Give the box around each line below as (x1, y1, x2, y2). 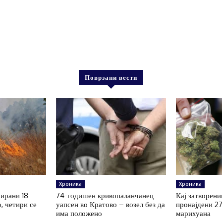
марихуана (176, 209, 211, 219)
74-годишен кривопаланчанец (55, 191, 154, 201)
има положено (55, 209, 102, 219)
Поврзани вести (85, 73, 137, 81)
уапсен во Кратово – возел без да (55, 200, 165, 210)
